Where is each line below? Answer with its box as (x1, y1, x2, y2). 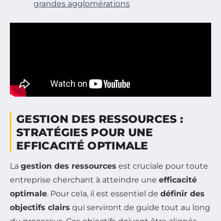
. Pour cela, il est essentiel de (47, 188, 160, 198)
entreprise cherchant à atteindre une (10, 175, 159, 184)
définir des (160, 188, 205, 198)
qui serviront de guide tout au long (70, 202, 210, 212)
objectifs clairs (10, 202, 70, 212)
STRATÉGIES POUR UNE (16, 125, 153, 139)
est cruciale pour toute (116, 161, 208, 171)
